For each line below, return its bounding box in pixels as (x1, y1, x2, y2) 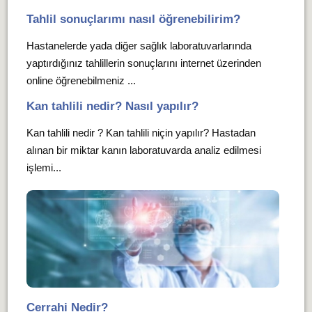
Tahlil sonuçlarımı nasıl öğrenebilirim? (26, 13, 240, 26)
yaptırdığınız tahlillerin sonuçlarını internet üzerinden (26, 57, 261, 69)
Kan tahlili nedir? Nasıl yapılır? (26, 100, 198, 113)
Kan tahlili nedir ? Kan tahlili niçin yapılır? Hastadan (26, 127, 256, 139)
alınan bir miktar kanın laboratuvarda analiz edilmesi (26, 144, 261, 156)
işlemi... (26, 162, 61, 173)
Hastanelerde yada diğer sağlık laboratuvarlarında (26, 40, 251, 52)
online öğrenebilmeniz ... (26, 75, 136, 86)
